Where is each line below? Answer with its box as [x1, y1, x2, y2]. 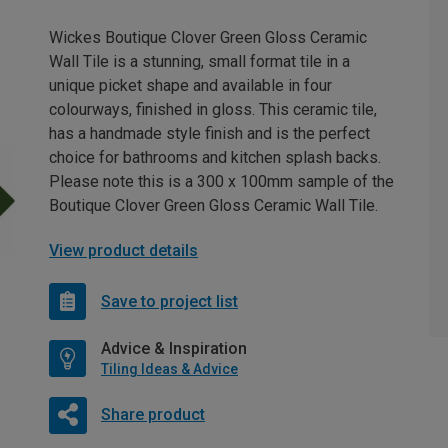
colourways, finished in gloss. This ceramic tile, [49, 100, 377, 120]
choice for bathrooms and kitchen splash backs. [49, 148, 381, 168]
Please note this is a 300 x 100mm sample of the [49, 172, 394, 192]
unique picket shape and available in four [49, 76, 332, 96]
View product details [49, 241, 198, 261]
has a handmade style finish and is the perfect [49, 124, 370, 144]
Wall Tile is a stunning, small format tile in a [49, 52, 350, 72]
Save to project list [101, 291, 238, 311]
